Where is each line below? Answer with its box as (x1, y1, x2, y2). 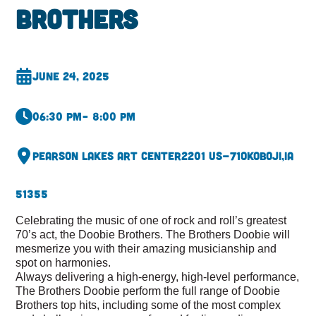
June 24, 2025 (32, 69, 110, 83)
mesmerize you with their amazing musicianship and (16, 241, 277, 255)
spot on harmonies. (16, 255, 111, 269)
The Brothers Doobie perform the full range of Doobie (16, 284, 281, 297)
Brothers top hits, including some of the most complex (16, 298, 281, 311)
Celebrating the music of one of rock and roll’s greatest (16, 213, 287, 226)
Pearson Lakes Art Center (32, 149, 182, 163)
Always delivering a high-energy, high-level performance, (16, 269, 300, 283)
